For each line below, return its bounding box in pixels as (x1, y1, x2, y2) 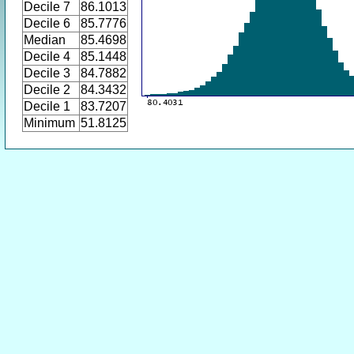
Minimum (24, 116, 75, 130)
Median (24, 33, 66, 47)
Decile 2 (24, 83, 70, 96)
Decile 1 (24, 100, 70, 113)
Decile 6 (24, 17, 70, 30)
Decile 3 (24, 66, 70, 80)
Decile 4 (24, 50, 70, 63)
